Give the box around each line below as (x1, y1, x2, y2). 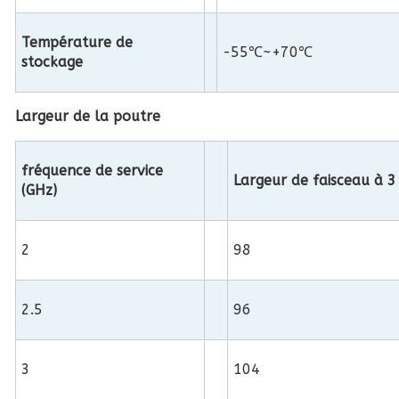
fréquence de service (21, 162, 164, 179)
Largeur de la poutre (15, 108, 160, 125)
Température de (21, 34, 134, 51)
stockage (21, 53, 84, 70)
